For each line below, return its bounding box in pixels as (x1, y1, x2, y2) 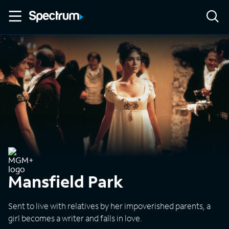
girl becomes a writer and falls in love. (8, 213, 142, 223)
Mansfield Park (8, 171, 123, 192)
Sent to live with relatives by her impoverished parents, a (8, 200, 211, 211)
